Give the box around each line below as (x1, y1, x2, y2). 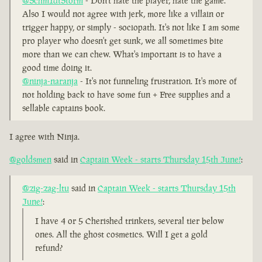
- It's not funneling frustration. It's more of (78, 75, 237, 87)
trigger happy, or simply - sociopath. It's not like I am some (22, 22, 240, 33)
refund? (35, 242, 63, 254)
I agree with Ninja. (9, 131, 80, 143)
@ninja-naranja (22, 75, 78, 87)
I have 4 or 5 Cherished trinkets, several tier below (35, 215, 224, 227)
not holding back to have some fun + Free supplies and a (22, 89, 230, 101)
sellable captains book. (22, 102, 105, 114)
